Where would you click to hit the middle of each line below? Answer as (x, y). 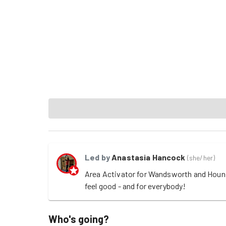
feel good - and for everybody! (136, 186)
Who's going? (79, 219)
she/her (201, 157)
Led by (97, 157)
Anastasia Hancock (149, 157)
